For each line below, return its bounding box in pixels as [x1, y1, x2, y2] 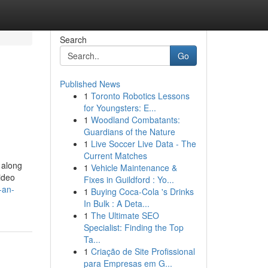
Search [59, 33, 87, 45]
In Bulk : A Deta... [83, 197, 150, 209]
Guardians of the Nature [83, 126, 175, 138]
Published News [59, 78, 120, 90]
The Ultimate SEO [90, 209, 159, 221]
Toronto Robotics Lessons [90, 90, 190, 102]
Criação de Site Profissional [90, 245, 195, 257]
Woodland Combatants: [90, 114, 180, 126]
